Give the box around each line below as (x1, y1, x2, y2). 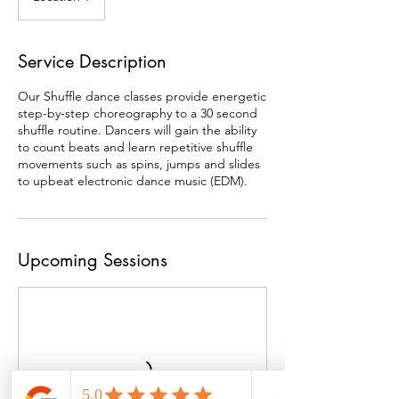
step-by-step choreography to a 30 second (18, 105, 257, 121)
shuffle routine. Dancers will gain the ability (18, 122, 256, 138)
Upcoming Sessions (18, 248, 167, 272)
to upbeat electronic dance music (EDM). (18, 173, 248, 189)
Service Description (18, 50, 167, 73)
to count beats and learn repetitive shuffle (18, 139, 253, 155)
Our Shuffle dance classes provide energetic (18, 88, 266, 104)
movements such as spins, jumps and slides (18, 156, 260, 172)
